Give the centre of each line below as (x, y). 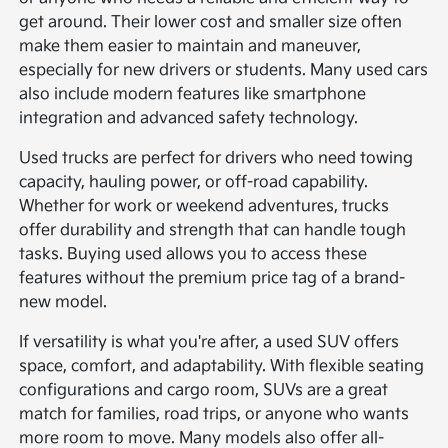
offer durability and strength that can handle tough (213, 230)
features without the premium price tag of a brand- (212, 278)
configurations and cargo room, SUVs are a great (204, 390)
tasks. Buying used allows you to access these (193, 254)
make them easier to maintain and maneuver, (190, 46)
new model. (63, 302)
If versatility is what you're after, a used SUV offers (209, 342)
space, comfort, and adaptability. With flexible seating (222, 366)
